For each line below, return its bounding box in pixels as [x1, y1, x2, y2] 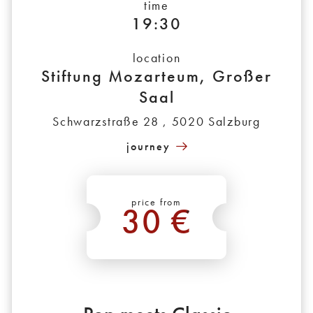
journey [126, 139, 170, 154]
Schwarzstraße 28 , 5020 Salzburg [52, 113, 261, 130]
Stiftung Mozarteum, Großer [41, 65, 272, 87]
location [132, 50, 181, 66]
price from [131, 196, 182, 209]
